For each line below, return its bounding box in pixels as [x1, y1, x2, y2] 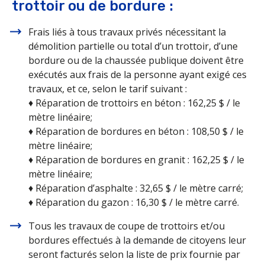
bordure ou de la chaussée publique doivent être [28, 54, 244, 67]
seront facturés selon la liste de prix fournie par [28, 248, 240, 261]
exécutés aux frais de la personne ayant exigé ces [28, 68, 247, 82]
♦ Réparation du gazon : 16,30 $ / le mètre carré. [28, 196, 239, 209]
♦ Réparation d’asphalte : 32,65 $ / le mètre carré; [28, 182, 243, 195]
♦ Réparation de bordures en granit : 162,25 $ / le [28, 153, 244, 167]
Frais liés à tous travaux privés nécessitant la [28, 25, 226, 39]
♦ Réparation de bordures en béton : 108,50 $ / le [28, 125, 244, 138]
